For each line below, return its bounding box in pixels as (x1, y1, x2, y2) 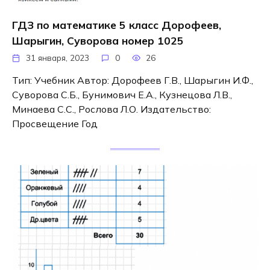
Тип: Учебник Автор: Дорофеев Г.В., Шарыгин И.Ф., (12, 74, 253, 87)
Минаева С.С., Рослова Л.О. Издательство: (12, 103, 211, 116)
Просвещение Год (12, 118, 98, 130)
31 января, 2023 (26, 52, 90, 63)
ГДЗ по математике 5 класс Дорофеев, (12, 17, 221, 31)
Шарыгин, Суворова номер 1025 (12, 33, 184, 47)
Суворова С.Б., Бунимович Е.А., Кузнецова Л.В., (12, 89, 232, 101)
